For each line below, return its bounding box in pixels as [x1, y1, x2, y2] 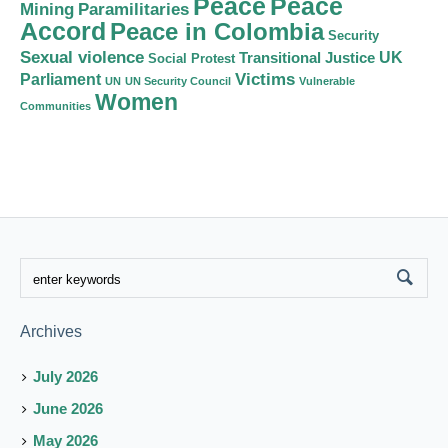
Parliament [20, 71, 101, 89]
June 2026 [33, 400, 104, 418]
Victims [235, 70, 295, 90]
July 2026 [33, 368, 99, 386]
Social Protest [148, 51, 235, 67]
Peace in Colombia [110, 18, 324, 46]
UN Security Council [125, 75, 231, 88]
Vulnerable [299, 75, 355, 88]
